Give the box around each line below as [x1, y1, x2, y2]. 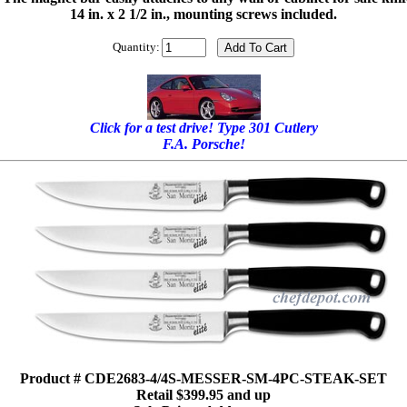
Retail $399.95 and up [136, 386, 271, 402]
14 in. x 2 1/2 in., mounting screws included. [70, 6, 337, 23]
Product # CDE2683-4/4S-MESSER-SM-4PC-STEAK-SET [20, 370, 387, 386]
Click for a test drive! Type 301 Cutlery [89, 120, 318, 136]
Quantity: [113, 40, 160, 55]
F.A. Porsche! [162, 136, 245, 153]
